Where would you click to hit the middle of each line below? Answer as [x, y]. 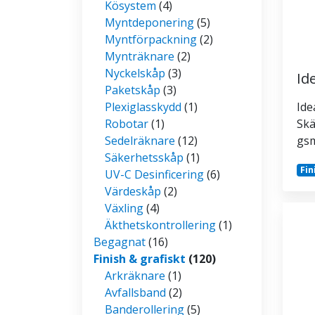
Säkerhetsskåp [144, 157]
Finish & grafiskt [140, 258]
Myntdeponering [149, 22]
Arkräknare [135, 275]
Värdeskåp [133, 191]
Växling [124, 208]
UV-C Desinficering [154, 174]
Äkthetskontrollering [160, 225]
